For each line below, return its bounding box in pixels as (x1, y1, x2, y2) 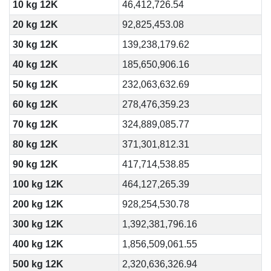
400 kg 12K (12, 239, 64, 249)
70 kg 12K (12, 119, 58, 129)
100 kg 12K (12, 179, 64, 189)
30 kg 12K (12, 39, 58, 50)
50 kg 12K (12, 79, 58, 90)
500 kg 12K (12, 259, 64, 269)
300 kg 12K (12, 219, 64, 229)
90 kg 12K (12, 159, 58, 169)
